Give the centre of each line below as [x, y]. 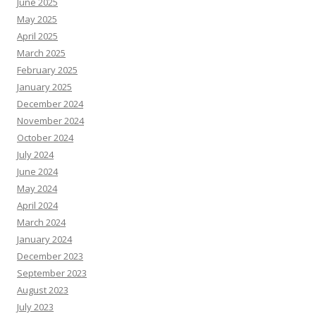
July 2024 [35, 154]
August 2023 [43, 290]
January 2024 [44, 239]
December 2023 [50, 256]
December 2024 [50, 104]
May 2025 [37, 19]
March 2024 [41, 222]
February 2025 [47, 70]
